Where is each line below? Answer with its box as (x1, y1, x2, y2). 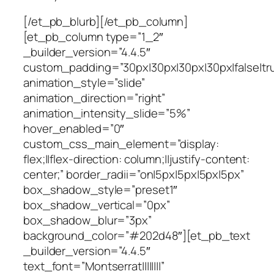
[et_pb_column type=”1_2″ (23, 28, 163, 45)
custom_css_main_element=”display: (23, 135, 219, 152)
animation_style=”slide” (23, 74, 145, 91)
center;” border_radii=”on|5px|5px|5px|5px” (23, 166, 244, 182)
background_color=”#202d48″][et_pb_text (23, 227, 251, 243)
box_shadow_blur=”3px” (23, 212, 152, 228)
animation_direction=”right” (23, 89, 166, 106)
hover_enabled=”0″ (23, 120, 125, 136)
